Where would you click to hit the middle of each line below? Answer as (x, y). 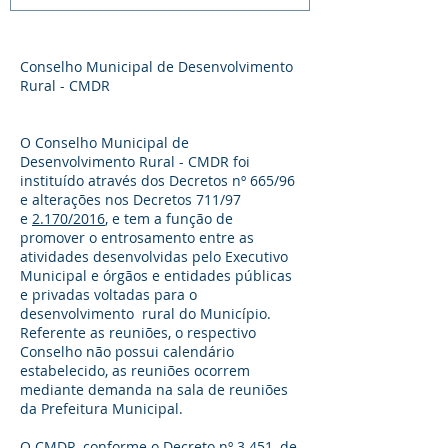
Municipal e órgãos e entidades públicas (156, 275)
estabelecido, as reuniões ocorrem (135, 370)
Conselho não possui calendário (127, 351)
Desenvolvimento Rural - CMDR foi (135, 161)
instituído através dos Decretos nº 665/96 (157, 180)
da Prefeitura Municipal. (101, 408)
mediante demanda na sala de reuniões (154, 389)
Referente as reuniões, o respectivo (138, 332)
